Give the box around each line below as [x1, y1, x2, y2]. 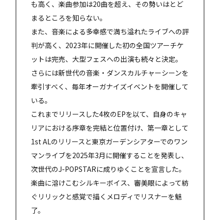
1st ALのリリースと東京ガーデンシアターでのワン [31, 136, 188, 146]
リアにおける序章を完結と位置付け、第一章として [31, 122, 189, 133]
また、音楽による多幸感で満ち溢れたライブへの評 [31, 26, 189, 36]
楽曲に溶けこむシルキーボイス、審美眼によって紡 [31, 177, 189, 188]
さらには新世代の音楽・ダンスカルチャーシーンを [31, 67, 189, 78]
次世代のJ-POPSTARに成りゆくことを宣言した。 [31, 164, 186, 174]
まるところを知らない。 [31, 12, 107, 23]
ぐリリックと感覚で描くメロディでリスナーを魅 [31, 191, 182, 201]
